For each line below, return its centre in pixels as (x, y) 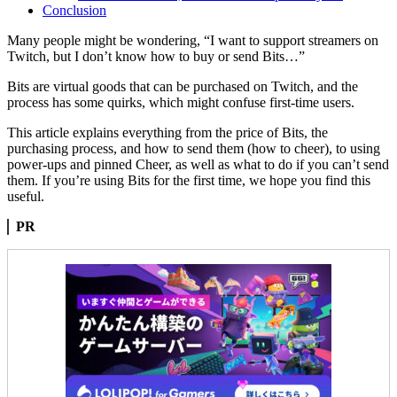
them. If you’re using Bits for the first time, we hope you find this (189, 180)
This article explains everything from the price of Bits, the (167, 132)
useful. (26, 196)
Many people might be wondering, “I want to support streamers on (193, 40)
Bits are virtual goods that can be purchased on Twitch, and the (183, 86)
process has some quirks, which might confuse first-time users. (181, 102)
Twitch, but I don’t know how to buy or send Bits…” (156, 56)
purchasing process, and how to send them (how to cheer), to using (194, 148)
